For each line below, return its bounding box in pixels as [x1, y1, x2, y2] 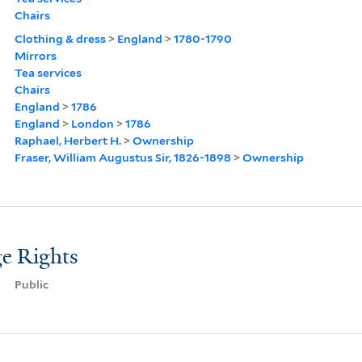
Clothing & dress [14, 32, 106, 45]
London [70, 116, 114, 130]
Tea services [14, 65, 82, 79]
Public [14, 277, 48, 291]
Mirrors [14, 48, 57, 62]
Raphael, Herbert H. [14, 133, 121, 147]
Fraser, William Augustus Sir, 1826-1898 [14, 150, 231, 164]
